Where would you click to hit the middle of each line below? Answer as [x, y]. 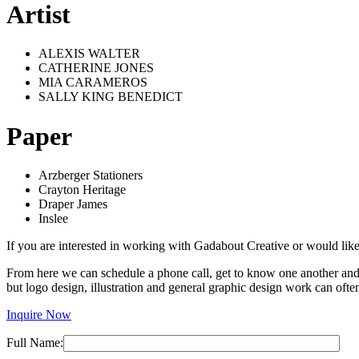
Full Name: [35, 343]
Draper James [73, 204]
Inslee [53, 219]
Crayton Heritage [82, 190]
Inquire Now [39, 315]
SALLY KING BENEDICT [111, 97]
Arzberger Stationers [91, 175]
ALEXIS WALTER [89, 54]
